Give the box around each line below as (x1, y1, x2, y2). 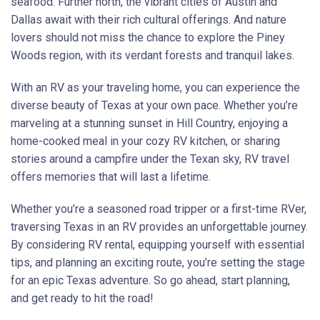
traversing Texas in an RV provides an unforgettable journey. (11, 219, 308, 234)
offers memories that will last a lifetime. (11, 169, 211, 184)
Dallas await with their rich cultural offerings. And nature (11, 12, 286, 26)
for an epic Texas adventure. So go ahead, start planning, (11, 273, 290, 287)
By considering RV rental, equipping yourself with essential (11, 237, 304, 251)
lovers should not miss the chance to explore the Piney (11, 30, 285, 44)
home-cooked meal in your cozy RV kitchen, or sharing (11, 134, 280, 148)
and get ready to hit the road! (11, 291, 154, 305)
